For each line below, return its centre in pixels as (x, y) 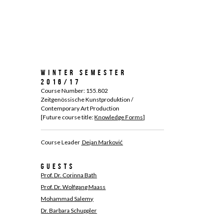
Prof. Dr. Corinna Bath (69, 175)
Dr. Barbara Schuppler (69, 210)
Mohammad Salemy (67, 199)
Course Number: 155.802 (75, 91)
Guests (58, 166)
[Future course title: (68, 117)
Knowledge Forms (119, 117)
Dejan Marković (102, 142)
